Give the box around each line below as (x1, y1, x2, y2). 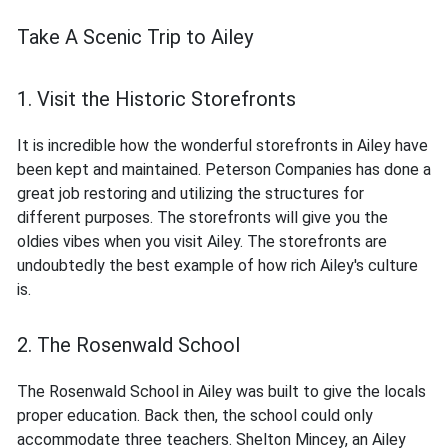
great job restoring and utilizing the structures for (17, 184, 364, 204)
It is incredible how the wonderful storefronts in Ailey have (17, 136, 428, 156)
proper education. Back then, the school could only (17, 406, 373, 426)
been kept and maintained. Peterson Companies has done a (17, 160, 431, 180)
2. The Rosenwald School (17, 333, 240, 358)
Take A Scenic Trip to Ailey (17, 25, 253, 50)
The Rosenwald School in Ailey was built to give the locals (17, 382, 426, 402)
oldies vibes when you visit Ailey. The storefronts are (17, 232, 387, 252)
